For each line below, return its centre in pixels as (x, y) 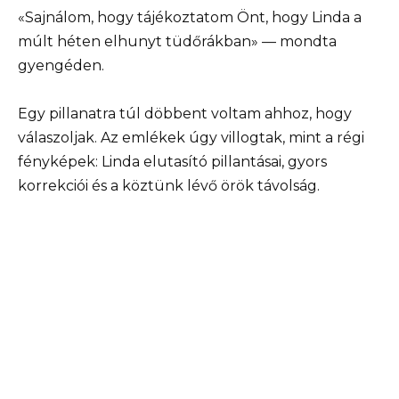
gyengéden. (61, 65)
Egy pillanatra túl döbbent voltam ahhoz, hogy (185, 113)
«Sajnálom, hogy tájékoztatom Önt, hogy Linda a (190, 17)
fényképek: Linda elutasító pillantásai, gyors (172, 161)
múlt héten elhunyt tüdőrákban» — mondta (177, 41)
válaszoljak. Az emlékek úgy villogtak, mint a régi (191, 137)
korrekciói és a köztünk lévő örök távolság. (169, 185)
